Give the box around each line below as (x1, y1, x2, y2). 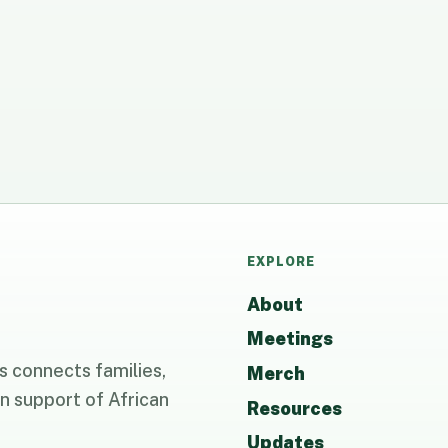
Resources (246, 397, 342, 419)
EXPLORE (246, 254, 315, 270)
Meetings (246, 328, 333, 350)
